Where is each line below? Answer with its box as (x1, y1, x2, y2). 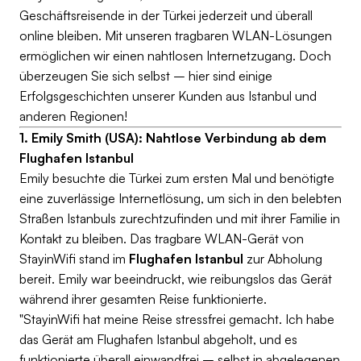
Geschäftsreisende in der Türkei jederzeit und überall (19, 7, 313, 23)
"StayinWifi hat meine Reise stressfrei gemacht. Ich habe (19, 311, 334, 327)
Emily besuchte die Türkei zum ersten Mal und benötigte (19, 170, 334, 186)
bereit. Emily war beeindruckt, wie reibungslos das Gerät (19, 271, 332, 287)
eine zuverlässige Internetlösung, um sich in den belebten (19, 190, 342, 206)
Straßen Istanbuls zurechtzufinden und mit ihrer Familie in (19, 210, 340, 226)
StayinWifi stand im (19, 251, 129, 267)
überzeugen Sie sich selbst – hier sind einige (19, 68, 272, 84)
